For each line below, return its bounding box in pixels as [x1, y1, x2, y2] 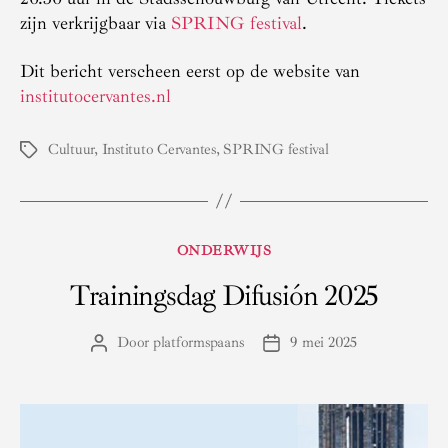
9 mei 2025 [290, 332, 357, 352]
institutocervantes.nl [20, 84, 171, 107]
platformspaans [152, 332, 244, 352]
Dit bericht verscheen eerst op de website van [20, 59, 360, 82]
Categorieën [223, 235, 310, 258]
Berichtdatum [270, 333, 354, 353]
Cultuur [48, 139, 95, 159]
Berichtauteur [98, 333, 181, 353]
